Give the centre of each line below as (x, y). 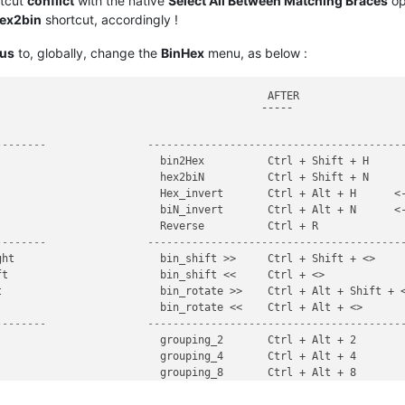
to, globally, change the (88, 52)
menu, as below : (256, 52)
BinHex (183, 52)
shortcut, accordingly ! (110, 19)
